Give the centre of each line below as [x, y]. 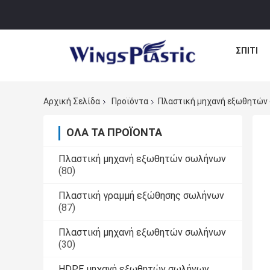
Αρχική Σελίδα [72, 102]
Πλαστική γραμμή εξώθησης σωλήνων [141, 196]
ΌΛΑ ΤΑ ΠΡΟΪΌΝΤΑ [114, 133]
